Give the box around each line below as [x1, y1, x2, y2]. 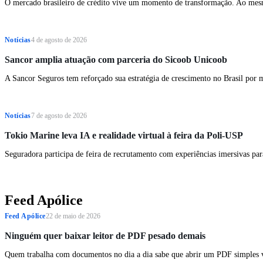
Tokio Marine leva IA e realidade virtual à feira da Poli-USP [5, 130, 243, 141]
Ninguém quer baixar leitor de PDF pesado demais [5, 231, 205, 241]
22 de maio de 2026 [45, 212, 100, 221]
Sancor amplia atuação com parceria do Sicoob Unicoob [5, 55, 227, 65]
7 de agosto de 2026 [31, 112, 87, 120]
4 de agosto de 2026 [31, 36, 87, 45]
